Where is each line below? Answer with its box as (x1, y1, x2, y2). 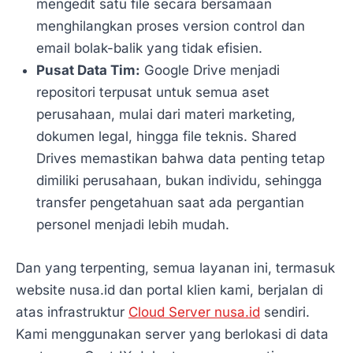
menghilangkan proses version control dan (35, 18, 305, 35)
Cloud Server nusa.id (128, 304, 260, 321)
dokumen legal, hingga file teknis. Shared (35, 128, 296, 145)
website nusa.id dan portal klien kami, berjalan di (16, 282, 323, 299)
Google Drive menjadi (139, 62, 280, 79)
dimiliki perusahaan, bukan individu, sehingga (35, 173, 322, 189)
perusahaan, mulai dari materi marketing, (35, 106, 295, 123)
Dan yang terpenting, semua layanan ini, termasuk (16, 260, 335, 277)
